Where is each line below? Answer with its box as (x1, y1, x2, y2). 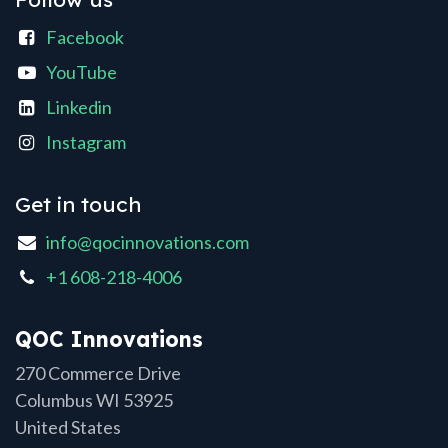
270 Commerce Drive (15, 362, 181, 385)
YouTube (46, 61, 118, 84)
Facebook (46, 26, 125, 49)
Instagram (46, 131, 127, 154)
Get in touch (15, 191, 141, 218)
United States (15, 416, 121, 439)
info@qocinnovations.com (46, 231, 250, 254)
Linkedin (46, 96, 113, 119)
